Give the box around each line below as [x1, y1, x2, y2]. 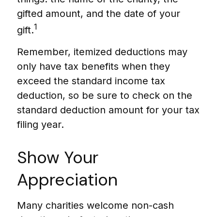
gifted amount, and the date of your [17, 8, 180, 19]
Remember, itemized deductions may [17, 46, 187, 58]
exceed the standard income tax [17, 75, 165, 87]
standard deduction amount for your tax [17, 104, 200, 116]
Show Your [17, 146, 98, 169]
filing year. [17, 118, 64, 130]
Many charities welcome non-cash [17, 199, 174, 211]
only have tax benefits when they [17, 60, 170, 72]
